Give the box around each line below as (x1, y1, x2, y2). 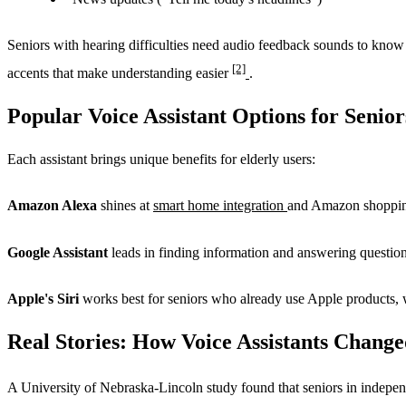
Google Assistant (7, 244, 108, 260)
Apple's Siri (7, 291, 79, 307)
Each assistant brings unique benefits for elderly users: (7, 151, 315, 168)
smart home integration (153, 198, 287, 214)
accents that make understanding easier (7, 65, 232, 82)
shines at (97, 198, 153, 214)
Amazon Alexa (7, 198, 97, 214)
